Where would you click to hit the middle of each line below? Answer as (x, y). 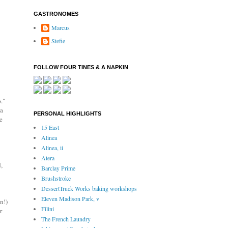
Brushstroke (56, 178)
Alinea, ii (52, 148)
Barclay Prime (58, 168)
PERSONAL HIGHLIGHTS (67, 114)
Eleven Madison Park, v (70, 199)
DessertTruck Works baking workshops (89, 189)
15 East (50, 127)
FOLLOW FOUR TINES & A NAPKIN (81, 67)
